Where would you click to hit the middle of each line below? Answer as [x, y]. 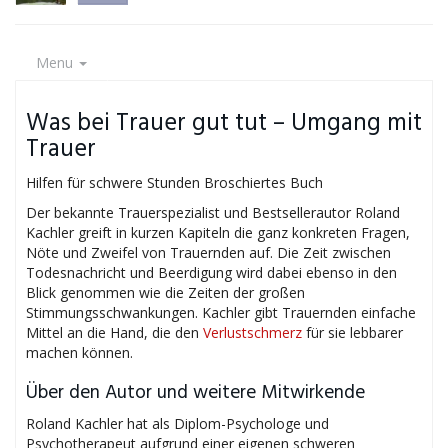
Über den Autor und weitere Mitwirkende [195, 393]
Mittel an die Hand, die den [114, 332]
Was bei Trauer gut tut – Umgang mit [224, 123]
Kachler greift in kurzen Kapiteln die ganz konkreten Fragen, [218, 232]
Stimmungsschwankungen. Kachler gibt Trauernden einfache [221, 312]
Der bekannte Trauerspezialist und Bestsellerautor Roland [213, 212]
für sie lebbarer [352, 332]
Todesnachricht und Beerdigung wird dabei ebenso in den [211, 272]
